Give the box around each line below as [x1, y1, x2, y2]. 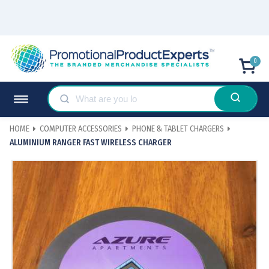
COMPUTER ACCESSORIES [40, 124, 122, 134]
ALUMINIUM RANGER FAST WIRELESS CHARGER [10, 137, 172, 148]
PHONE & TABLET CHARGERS [132, 124, 224, 134]
